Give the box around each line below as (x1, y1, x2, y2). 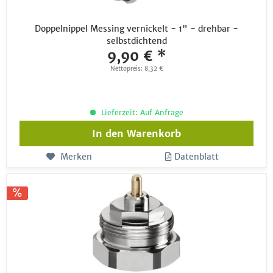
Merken (60, 151, 92, 162)
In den (92, 127, 124, 140)
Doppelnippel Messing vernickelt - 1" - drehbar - (35, 23, 239, 34)
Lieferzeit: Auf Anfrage (98, 107, 183, 117)
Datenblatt (174, 151, 219, 162)
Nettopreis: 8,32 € (110, 64, 163, 73)
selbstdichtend (106, 35, 167, 46)
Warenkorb (127, 127, 182, 140)
